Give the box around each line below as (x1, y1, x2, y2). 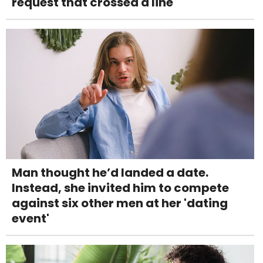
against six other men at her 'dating (12, 195, 228, 212)
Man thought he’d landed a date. (12, 164, 208, 181)
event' (12, 210, 49, 227)
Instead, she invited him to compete (12, 180, 229, 197)
